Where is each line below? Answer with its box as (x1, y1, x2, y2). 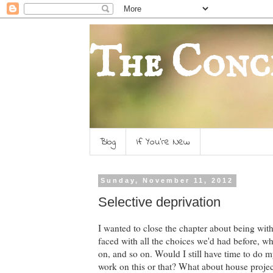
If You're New (136, 134, 190, 149)
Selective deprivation (98, 194, 221, 210)
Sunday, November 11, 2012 (101, 177, 234, 185)
